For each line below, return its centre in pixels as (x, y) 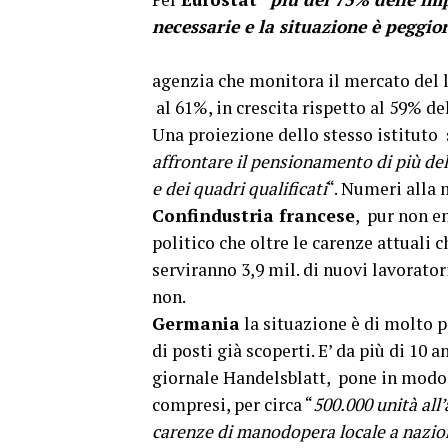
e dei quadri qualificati (239, 188)
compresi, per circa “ (232, 404)
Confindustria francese (253, 215)
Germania (196, 323)
